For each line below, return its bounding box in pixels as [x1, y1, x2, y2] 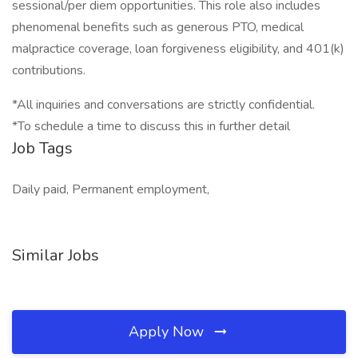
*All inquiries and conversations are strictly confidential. [12, 96, 315, 113]
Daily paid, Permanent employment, [12, 181, 209, 198]
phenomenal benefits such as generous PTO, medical [12, 18, 304, 36]
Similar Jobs [12, 245, 99, 266]
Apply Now [129, 322, 208, 341]
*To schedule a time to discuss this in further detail [12, 117, 290, 135]
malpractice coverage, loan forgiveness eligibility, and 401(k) [12, 40, 344, 58]
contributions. [12, 62, 86, 79]
